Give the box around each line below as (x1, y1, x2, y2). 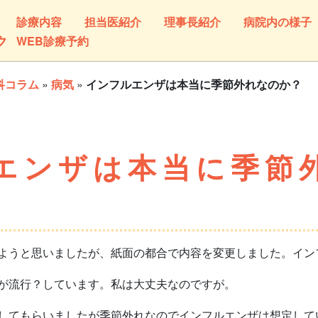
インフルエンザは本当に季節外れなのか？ (86, 75, 302, 92)
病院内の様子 (243, 13, 312, 31)
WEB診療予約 (16, 33, 89, 50)
